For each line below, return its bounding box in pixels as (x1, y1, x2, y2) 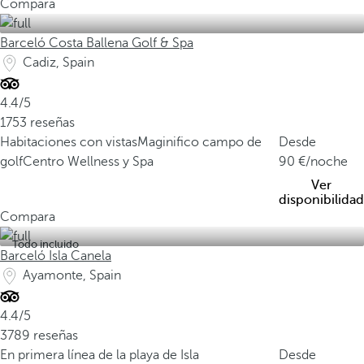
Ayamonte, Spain (23, 268, 121, 283)
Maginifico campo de (137, 135, 262, 149)
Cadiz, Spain (23, 55, 94, 70)
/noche (305, 154, 348, 169)
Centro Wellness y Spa (23, 154, 154, 169)
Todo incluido (12, 238, 79, 250)
